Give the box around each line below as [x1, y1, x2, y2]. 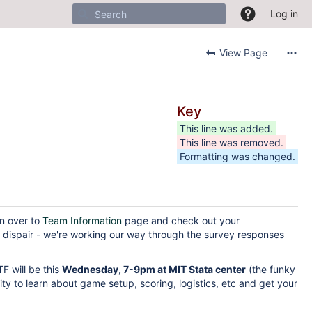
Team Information [42, 214, 122, 226]
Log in [270, 8, 298, 19]
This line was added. [180, 123, 273, 134]
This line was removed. [180, 136, 283, 148]
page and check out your [122, 214, 240, 226]
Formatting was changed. [180, 150, 295, 162]
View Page [217, 47, 267, 58]
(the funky [246, 263, 295, 275]
